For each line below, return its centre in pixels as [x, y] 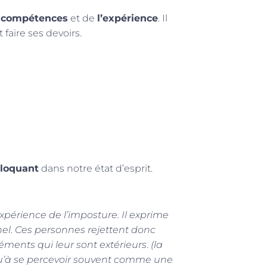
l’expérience [128, 18]
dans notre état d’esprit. [96, 169]
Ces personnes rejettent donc [84, 230]
